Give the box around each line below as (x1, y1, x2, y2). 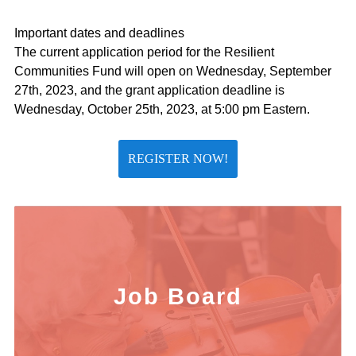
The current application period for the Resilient (14, 45, 274, 60)
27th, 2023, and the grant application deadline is (14, 83, 284, 98)
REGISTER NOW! (128, 151, 228, 165)
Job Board (114, 283, 242, 309)
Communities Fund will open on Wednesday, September (14, 64, 331, 79)
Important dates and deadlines (14, 26, 184, 41)
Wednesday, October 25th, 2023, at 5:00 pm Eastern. (14, 103, 310, 117)
